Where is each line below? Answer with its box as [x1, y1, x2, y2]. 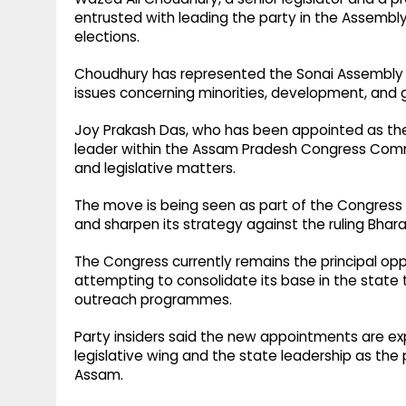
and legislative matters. [74, 159, 236, 179]
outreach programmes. [74, 290, 232, 310]
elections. [74, 27, 140, 47]
